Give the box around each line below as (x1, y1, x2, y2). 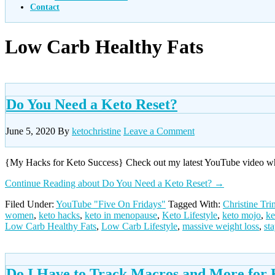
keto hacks (39, 209, 80, 220)
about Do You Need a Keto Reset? (78, 177, 212, 188)
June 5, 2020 (6, 125, 55, 136)
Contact (30, 2, 60, 12)
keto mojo (222, 209, 261, 220)
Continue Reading (5, 177, 78, 188)
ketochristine (72, 125, 121, 136)
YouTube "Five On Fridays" (56, 198, 166, 209)
